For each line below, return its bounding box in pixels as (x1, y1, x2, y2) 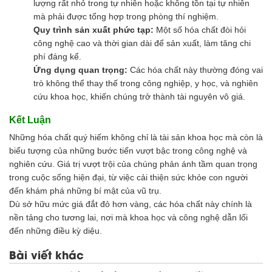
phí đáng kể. (33, 51, 81, 61)
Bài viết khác (9, 251, 84, 261)
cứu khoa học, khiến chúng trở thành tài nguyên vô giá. (33, 91, 245, 101)
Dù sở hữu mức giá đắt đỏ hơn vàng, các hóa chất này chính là (9, 199, 252, 209)
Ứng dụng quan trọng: (33, 64, 127, 75)
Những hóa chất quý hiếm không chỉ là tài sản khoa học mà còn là (9, 132, 263, 142)
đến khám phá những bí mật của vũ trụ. (9, 185, 161, 195)
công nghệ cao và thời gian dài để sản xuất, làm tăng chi (33, 38, 251, 48)
